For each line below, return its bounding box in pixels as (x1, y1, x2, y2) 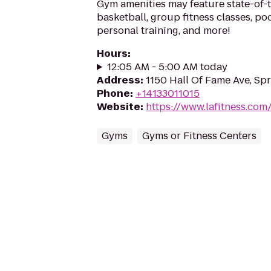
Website (97, 100, 140, 114)
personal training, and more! (97, 24, 230, 38)
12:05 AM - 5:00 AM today (106, 60, 227, 74)
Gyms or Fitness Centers (142, 129, 256, 143)
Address (97, 73, 140, 87)
